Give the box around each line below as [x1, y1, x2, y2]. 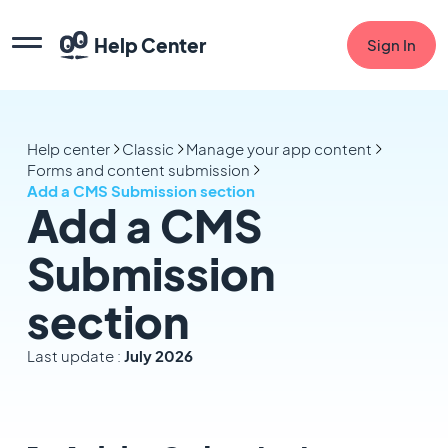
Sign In [367, 35, 416, 54]
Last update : [26, 346, 124, 365]
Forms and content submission [26, 160, 250, 179]
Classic [121, 139, 174, 158]
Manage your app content [185, 139, 372, 158]
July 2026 [123, 346, 193, 365]
